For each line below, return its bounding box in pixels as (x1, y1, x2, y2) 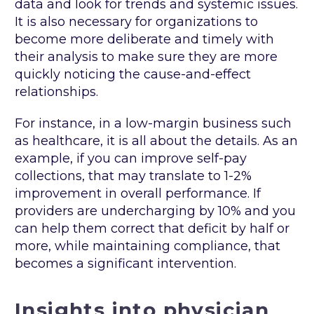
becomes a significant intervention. (15, 256, 236, 272)
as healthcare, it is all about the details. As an (15, 133, 298, 149)
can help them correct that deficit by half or (15, 221, 289, 237)
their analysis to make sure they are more (15, 49, 278, 65)
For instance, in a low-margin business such (15, 116, 292, 132)
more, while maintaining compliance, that (15, 238, 280, 254)
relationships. (15, 84, 98, 100)
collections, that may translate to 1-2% (15, 168, 252, 184)
